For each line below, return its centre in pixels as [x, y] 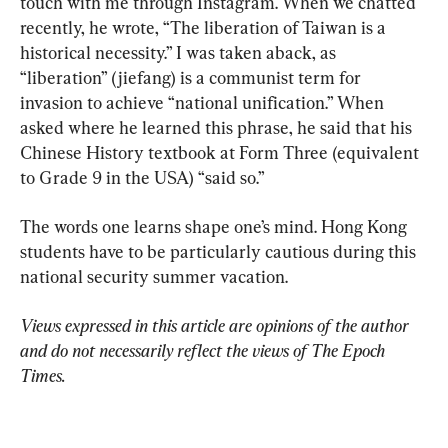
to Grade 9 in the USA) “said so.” [142, 177]
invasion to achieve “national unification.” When [204, 102]
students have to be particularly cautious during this [220, 251]
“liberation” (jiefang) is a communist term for [192, 77]
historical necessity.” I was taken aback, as [180, 52]
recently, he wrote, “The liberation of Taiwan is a [205, 27]
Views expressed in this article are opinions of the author [216, 325]
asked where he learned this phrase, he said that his [218, 127]
